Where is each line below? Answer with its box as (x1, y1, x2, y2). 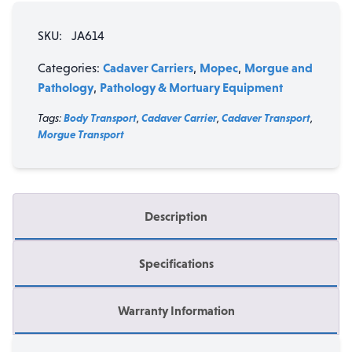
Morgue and (244, 60, 313, 75)
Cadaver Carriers (103, 60, 193, 75)
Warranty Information (117, 303, 235, 317)
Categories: (38, 61, 103, 75)
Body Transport (64, 112, 137, 124)
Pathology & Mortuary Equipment (100, 80, 283, 94)
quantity (16, 163, 62, 176)
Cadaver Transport (222, 112, 310, 124)
